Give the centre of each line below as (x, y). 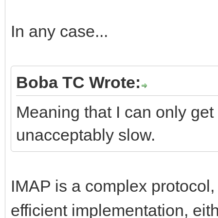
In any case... (59, 31)
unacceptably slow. (86, 135)
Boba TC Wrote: (78, 82)
